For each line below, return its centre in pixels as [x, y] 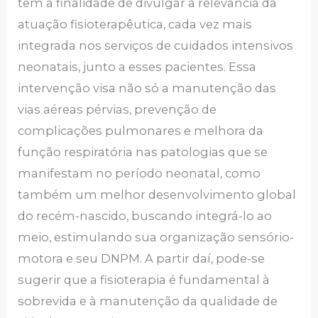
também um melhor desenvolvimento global [157, 194]
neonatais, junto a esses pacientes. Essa [137, 66]
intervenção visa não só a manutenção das [147, 88]
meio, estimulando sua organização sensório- [156, 237]
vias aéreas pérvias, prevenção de [117, 109]
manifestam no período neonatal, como [139, 173]
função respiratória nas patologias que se [143, 152]
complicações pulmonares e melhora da [141, 130]
